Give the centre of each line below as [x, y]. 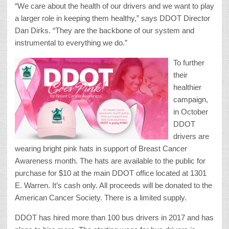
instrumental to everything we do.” [71, 43]
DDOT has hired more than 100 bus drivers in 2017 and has [114, 218]
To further [189, 63]
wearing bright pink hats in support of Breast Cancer [101, 149]
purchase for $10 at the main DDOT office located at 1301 [111, 173]
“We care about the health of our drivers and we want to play [114, 6]
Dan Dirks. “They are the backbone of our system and [105, 31]
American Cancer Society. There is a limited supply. [101, 198]
